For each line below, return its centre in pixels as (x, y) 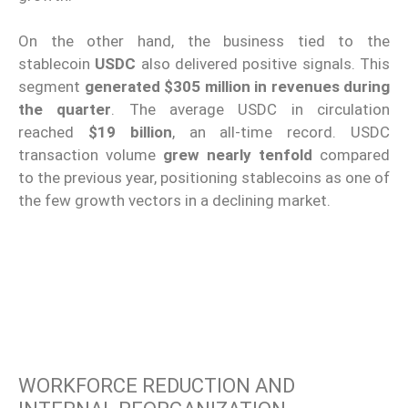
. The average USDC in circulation (251, 110)
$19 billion (130, 133)
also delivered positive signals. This (263, 64)
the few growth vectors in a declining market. (174, 201)
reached (53, 133)
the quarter (65, 110)
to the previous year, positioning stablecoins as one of (204, 178)
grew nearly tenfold (238, 155)
